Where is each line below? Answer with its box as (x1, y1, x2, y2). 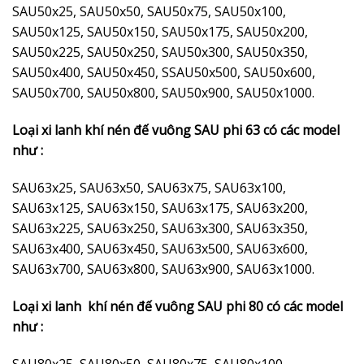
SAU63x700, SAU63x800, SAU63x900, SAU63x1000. (12, 260, 314, 279)
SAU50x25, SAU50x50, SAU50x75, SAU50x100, (12, 2, 286, 21)
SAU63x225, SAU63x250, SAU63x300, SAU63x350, (12, 219, 308, 238)
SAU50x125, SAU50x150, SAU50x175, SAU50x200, (12, 23, 308, 41)
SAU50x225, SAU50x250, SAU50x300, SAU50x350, (12, 43, 308, 62)
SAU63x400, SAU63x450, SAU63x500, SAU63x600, (12, 240, 308, 258)
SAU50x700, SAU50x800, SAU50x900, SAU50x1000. (12, 84, 314, 102)
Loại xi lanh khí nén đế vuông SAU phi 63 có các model (12, 121, 340, 140)
